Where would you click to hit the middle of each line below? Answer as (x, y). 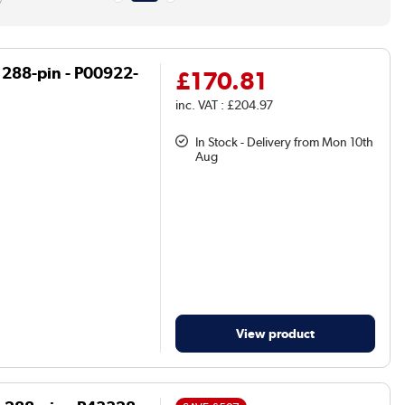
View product (276, 333)
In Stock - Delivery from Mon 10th (285, 141)
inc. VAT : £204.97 (225, 104)
